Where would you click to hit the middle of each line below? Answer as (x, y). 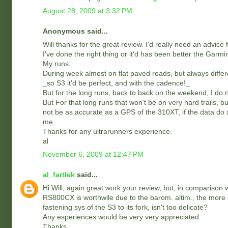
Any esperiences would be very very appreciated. (122, 217)
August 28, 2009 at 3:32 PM (88, 11)
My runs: (57, 64)
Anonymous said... (75, 31)
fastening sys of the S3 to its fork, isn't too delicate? (125, 207)
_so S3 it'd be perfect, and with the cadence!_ (116, 83)
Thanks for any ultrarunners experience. (107, 131)
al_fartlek (59, 175)
